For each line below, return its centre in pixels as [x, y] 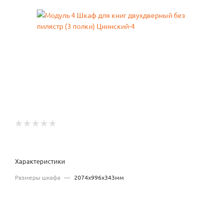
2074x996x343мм [99, 177]
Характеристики [40, 161]
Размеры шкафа [38, 177]
